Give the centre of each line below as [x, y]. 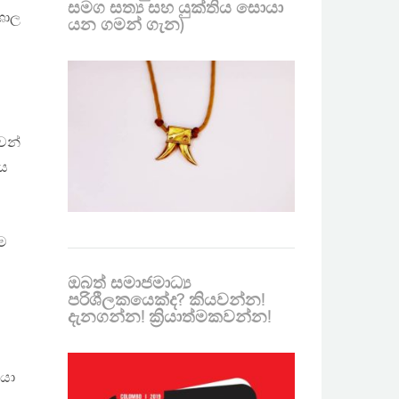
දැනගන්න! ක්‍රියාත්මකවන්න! [169, 318]
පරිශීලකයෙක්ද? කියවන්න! [166, 301]
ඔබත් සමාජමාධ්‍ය [129, 284]
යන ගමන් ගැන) [126, 25]
